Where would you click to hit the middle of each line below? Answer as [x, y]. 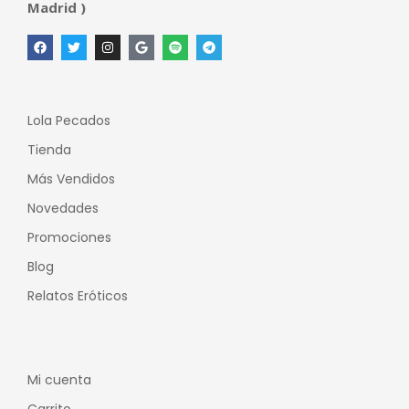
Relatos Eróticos [78, 295]
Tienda [49, 149]
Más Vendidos [71, 178]
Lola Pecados [69, 120]
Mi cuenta [59, 379]
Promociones [69, 237]
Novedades [63, 208]
